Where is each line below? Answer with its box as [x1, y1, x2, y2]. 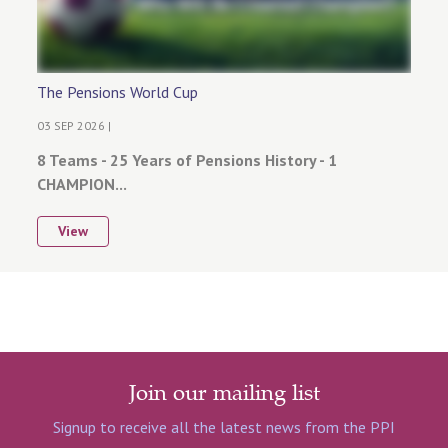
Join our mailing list [128, 383, 320, 406]
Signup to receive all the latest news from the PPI [53, 416, 395, 437]
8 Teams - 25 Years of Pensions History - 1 [37, 149, 338, 170]
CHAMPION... [37, 173, 128, 194]
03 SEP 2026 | [37, 117, 112, 133]
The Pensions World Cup [37, 81, 198, 102]
